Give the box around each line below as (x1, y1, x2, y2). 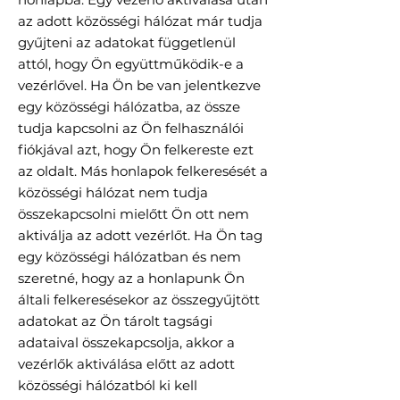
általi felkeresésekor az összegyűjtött (18, 291, 260, 309)
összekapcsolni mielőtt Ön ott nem (18, 205, 249, 223)
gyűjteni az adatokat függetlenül (18, 34, 236, 52)
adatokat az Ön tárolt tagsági (18, 312, 212, 330)
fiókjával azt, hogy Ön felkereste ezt (18, 141, 254, 159)
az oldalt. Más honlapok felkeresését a (18, 162, 268, 180)
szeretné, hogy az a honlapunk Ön (18, 270, 245, 287)
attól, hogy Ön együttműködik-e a (18, 55, 244, 73)
